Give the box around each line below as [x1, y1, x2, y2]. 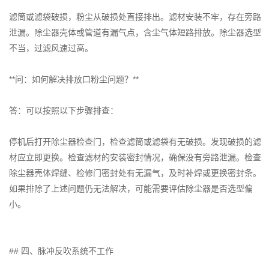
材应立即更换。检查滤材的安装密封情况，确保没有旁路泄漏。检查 [9, 153, 261, 163]
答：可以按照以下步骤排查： [9, 106, 118, 116]
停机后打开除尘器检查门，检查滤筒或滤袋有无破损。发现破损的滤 [9, 137, 261, 147]
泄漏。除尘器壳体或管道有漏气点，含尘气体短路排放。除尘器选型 [9, 28, 261, 38]
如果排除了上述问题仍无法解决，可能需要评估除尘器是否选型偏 [9, 184, 253, 194]
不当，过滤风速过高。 [9, 43, 93, 53]
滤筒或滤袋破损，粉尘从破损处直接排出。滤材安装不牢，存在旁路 [9, 12, 261, 22]
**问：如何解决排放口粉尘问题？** [9, 74, 139, 85]
